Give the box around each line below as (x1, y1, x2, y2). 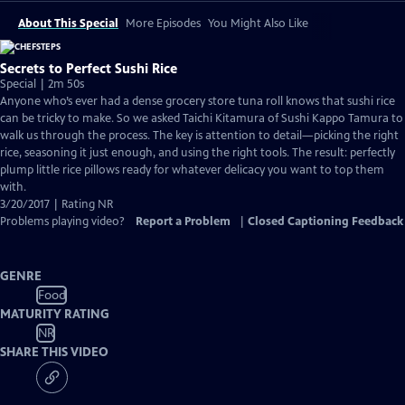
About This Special (18, 16, 118, 31)
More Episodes (126, 16, 201, 31)
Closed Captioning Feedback (248, 214, 403, 229)
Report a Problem (136, 214, 231, 229)
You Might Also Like (208, 16, 308, 31)
